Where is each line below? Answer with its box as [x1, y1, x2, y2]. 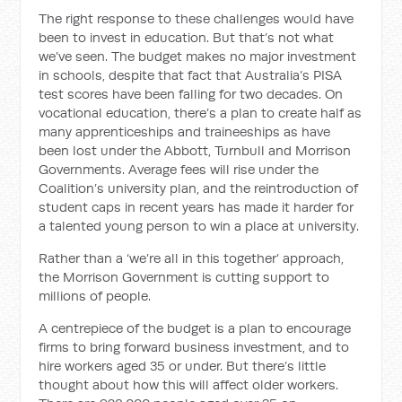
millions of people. [39, 287, 152, 304]
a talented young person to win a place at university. [39, 217, 360, 234]
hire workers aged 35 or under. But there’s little [39, 357, 327, 374]
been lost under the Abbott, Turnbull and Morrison [39, 142, 352, 159]
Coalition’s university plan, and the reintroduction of [39, 179, 359, 197]
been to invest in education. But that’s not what [39, 29, 335, 46]
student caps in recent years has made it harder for [39, 198, 354, 215]
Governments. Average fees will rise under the [39, 161, 319, 178]
